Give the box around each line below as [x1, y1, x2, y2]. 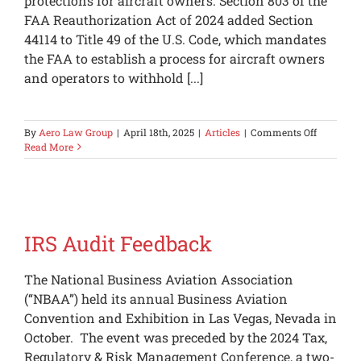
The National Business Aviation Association [24, 271, 293, 288]
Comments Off [251, 126, 317, 139]
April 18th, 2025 [123, 126, 194, 139]
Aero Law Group [39, 126, 113, 139]
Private [316, 212, 349, 226]
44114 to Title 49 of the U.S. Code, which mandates [24, 31, 326, 48]
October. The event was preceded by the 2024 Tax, [24, 329, 327, 346]
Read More [24, 140, 73, 154]
